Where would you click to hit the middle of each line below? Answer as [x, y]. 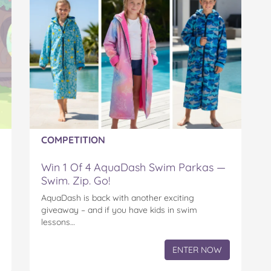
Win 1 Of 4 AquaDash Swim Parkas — [133, 167]
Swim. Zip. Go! [76, 180]
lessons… [58, 222]
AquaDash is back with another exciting [118, 198]
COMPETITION [73, 139]
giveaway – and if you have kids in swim [119, 210]
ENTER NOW [197, 250]
